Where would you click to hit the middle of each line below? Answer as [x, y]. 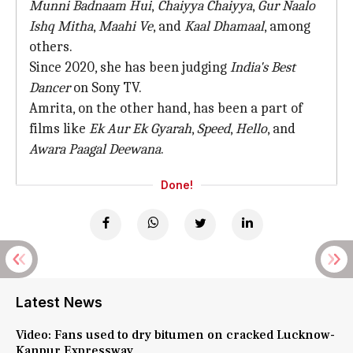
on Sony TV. [106, 88]
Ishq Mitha [61, 26]
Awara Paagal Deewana [95, 149]
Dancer [50, 88]
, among [287, 26]
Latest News [59, 302]
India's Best [263, 67]
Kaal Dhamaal [224, 26]
